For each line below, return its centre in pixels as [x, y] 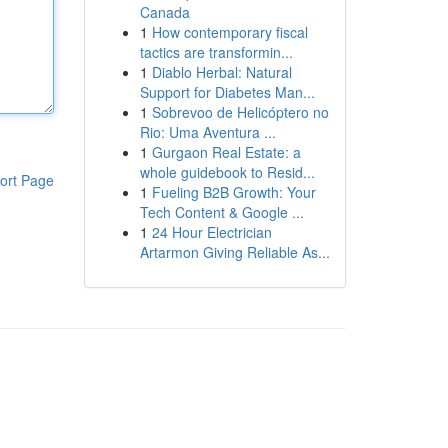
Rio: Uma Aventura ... [207, 132]
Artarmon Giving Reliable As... [234, 252]
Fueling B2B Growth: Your [233, 192]
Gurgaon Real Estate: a [226, 152]
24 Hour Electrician [211, 232]
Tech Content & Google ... [221, 212]
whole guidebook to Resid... [227, 172]
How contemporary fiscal [229, 32]
